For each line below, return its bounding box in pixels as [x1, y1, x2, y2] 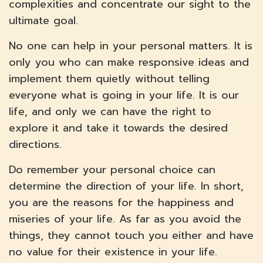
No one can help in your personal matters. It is [9, 38, 252, 55]
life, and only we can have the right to [9, 103, 211, 120]
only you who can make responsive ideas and [9, 54, 249, 71]
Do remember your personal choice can [9, 161, 215, 178]
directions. [9, 136, 62, 153]
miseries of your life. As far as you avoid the [9, 211, 241, 228]
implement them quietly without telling [9, 70, 210, 87]
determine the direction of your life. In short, [9, 178, 244, 195]
